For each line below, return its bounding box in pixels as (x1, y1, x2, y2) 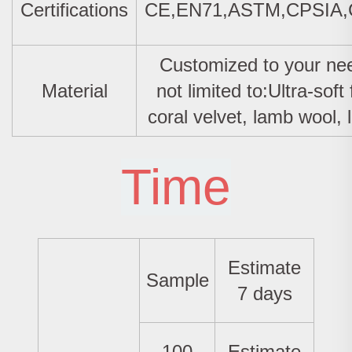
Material (41, 80, 108, 102)
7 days (236, 283, 292, 305)
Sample (145, 269, 209, 291)
